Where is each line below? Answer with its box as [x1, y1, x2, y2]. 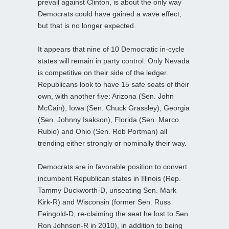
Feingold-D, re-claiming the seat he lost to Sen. [38, 209, 190, 218]
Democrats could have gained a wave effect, [38, 9, 181, 18]
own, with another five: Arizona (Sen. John [38, 91, 174, 100]
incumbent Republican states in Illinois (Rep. [38, 174, 181, 182]
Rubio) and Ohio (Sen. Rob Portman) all [38, 127, 167, 135]
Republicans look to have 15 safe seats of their [38, 80, 189, 88]
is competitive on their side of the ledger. [38, 68, 168, 77]
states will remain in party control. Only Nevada [38, 56, 190, 65]
